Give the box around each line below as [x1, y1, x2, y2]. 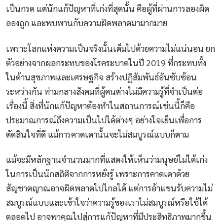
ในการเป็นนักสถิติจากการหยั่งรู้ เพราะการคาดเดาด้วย [6, 168, 189, 180]
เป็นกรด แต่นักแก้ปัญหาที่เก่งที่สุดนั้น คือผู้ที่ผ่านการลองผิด [6, 2, 209, 14]
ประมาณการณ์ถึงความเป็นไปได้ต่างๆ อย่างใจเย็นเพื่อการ [6, 113, 202, 125]
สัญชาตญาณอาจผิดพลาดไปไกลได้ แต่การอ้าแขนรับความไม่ [6, 182, 213, 194]
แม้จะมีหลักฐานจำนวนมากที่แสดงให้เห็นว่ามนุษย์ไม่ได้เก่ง [6, 153, 208, 165]
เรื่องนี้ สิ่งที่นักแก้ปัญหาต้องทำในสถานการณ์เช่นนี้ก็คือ [6, 99, 195, 111]
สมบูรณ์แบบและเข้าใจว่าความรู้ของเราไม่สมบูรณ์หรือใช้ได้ [6, 196, 208, 208]
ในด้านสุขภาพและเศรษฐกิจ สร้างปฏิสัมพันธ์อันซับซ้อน [6, 71, 197, 82]
